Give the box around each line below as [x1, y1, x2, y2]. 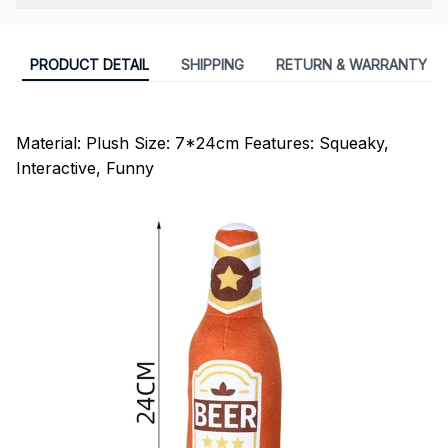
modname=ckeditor [16, 107, 163, 128]
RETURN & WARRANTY [275, 56, 427, 74]
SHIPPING [180, 56, 244, 74]
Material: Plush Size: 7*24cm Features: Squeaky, [16, 132, 389, 153]
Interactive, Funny [16, 157, 154, 178]
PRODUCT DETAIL [29, 56, 149, 74]
